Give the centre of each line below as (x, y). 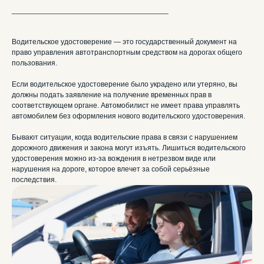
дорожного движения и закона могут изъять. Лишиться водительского (129, 148)
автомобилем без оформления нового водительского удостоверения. (128, 116)
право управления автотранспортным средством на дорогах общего (127, 53)
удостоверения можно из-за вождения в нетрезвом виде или (114, 159)
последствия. (34, 180)
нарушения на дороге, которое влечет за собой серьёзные (111, 169)
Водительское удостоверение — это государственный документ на (124, 42)
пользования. (34, 63)
